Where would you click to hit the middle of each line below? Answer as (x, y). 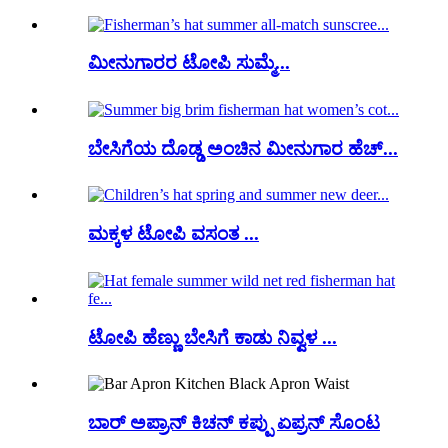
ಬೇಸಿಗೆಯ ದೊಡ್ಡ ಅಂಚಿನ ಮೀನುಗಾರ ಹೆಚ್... (243, 148)
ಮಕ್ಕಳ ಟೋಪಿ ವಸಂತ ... (173, 234)
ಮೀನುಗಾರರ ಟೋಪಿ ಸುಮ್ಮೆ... (189, 63)
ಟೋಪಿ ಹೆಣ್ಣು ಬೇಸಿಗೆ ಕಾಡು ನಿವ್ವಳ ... (212, 337)
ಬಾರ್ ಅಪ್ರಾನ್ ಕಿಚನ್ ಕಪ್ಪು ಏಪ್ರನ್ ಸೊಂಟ (234, 423)
